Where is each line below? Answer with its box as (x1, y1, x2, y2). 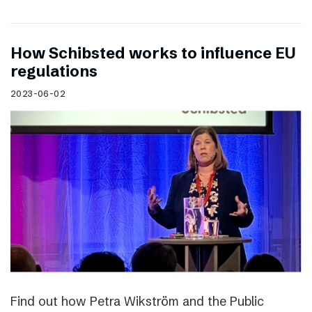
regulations (10, 61, 97, 81)
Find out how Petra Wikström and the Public (10, 293, 264, 310)
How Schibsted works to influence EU (10, 43, 296, 63)
